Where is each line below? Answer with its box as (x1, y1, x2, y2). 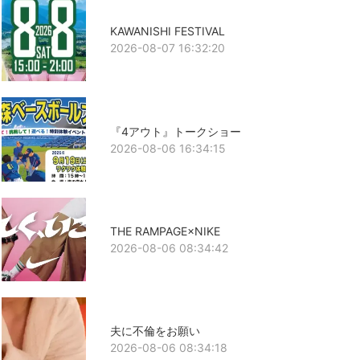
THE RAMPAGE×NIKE (109, 223, 220, 238)
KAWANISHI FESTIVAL (109, 24, 225, 39)
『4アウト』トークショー (109, 124, 241, 138)
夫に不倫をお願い (109, 324, 200, 338)
